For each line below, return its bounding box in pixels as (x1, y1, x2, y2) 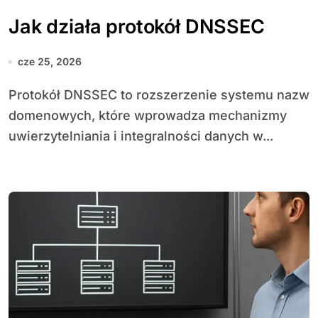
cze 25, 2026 (18, 55, 82, 67)
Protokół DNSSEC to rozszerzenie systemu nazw (9, 87, 17, 102)
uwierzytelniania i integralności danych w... (9, 128, 273, 143)
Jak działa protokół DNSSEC (9, 15, 265, 38)
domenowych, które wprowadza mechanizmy (9, 108, 287, 123)
